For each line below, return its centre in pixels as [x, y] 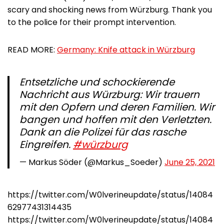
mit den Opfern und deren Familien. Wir [117, 107]
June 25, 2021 [190, 162]
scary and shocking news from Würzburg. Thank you [110, 10]
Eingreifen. [46, 145]
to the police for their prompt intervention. [92, 22]
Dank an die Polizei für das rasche [103, 132]
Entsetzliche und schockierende [97, 82]
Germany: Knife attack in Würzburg [126, 50]
